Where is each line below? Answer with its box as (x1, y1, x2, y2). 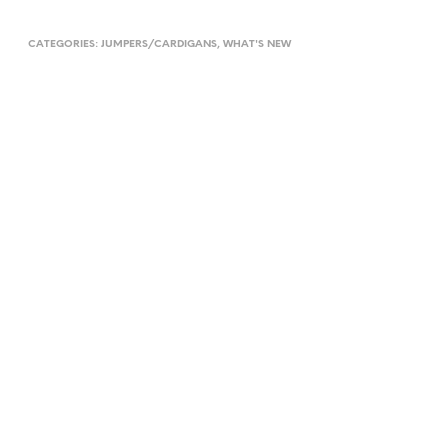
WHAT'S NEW (222, 39, 291, 50)
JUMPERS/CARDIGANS (100, 39, 217, 50)
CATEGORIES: (27, 39, 101, 50)
